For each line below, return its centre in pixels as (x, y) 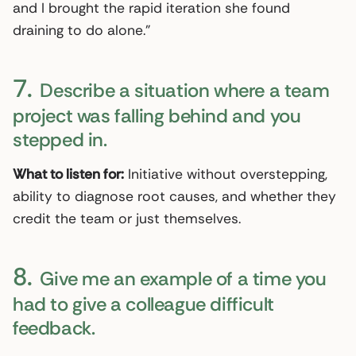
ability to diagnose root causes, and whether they (174, 196)
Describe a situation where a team (182, 90)
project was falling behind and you (157, 115)
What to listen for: (68, 174)
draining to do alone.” (81, 30)
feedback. (54, 327)
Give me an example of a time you (181, 278)
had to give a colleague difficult (143, 304)
